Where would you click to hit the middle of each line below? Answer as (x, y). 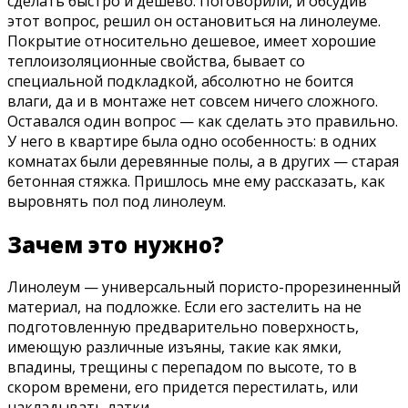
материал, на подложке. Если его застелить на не (184, 307)
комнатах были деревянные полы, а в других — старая (203, 161)
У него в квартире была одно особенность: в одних (192, 141)
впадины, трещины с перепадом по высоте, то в (182, 367)
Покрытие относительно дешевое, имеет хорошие (192, 41)
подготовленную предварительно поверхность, (183, 327)
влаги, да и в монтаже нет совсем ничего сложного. (193, 101)
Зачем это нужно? (116, 244)
